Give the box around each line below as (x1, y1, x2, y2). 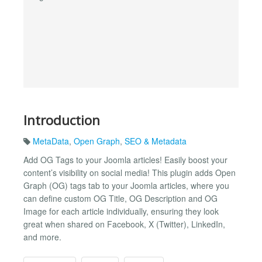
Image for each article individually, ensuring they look (23, 205, 219, 218)
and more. (23, 231, 61, 243)
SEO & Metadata (125, 135, 187, 147)
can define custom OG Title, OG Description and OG (23, 192, 218, 205)
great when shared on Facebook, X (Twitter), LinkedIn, (23, 218, 225, 230)
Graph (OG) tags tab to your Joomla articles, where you (23, 180, 229, 192)
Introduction (23, 111, 100, 129)
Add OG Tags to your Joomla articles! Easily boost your (23, 154, 227, 166)
